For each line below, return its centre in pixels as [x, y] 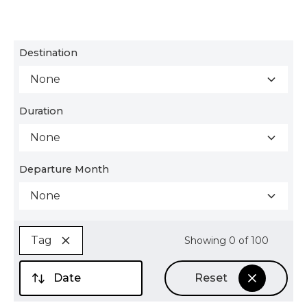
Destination [48, 53]
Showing [206, 240]
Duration [41, 111]
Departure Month [64, 169]
